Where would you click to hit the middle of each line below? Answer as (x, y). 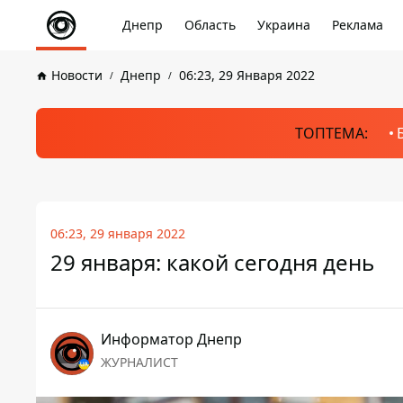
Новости (77, 75)
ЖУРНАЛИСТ (139, 362)
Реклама (358, 25)
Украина (284, 25)
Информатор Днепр (171, 339)
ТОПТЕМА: (331, 133)
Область (210, 25)
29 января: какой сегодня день (212, 262)
